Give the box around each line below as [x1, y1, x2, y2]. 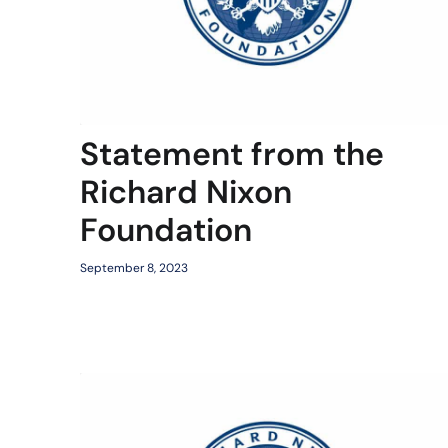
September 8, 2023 [80, 260, 188, 277]
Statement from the [80, 133, 384, 176]
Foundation [80, 209, 252, 252]
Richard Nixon [80, 171, 292, 214]
